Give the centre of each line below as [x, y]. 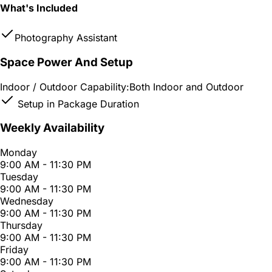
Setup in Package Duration [77, 104]
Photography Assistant [66, 38]
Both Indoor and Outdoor [186, 87]
